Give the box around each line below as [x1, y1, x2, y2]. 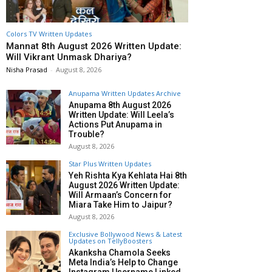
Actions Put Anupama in [69, 120, 162, 130]
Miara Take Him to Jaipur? [69, 200, 172, 210]
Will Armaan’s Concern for [69, 190, 172, 200]
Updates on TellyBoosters [69, 236, 152, 246]
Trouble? [69, 129, 104, 140]
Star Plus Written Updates [69, 159, 151, 169]
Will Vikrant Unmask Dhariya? [6, 52, 132, 63]
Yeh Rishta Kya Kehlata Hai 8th [69, 171, 187, 181]
